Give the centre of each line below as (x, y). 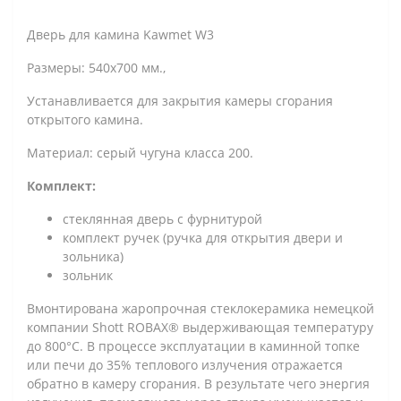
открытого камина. (85, 119)
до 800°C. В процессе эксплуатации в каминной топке (193, 346)
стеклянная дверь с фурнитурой (162, 218)
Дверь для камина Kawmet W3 (120, 34)
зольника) (93, 256)
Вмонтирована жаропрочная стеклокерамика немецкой (200, 308)
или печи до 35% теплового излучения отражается (185, 364)
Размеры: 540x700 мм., (96, 67)
